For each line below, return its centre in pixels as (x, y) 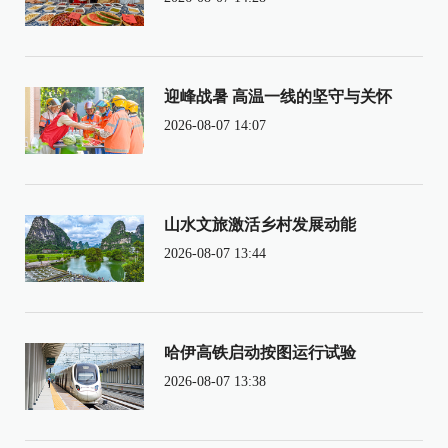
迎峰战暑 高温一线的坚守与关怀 (277, 96)
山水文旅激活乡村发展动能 (259, 224)
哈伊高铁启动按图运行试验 (259, 352)
